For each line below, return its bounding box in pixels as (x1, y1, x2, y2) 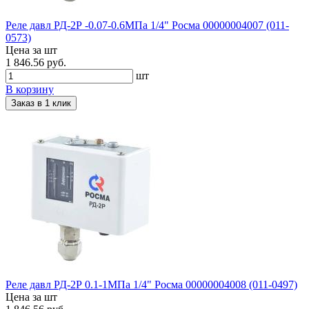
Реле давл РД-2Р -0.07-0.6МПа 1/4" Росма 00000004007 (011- (6, 19, 289, 31)
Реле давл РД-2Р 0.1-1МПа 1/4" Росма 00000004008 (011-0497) (6, 278, 297, 290)
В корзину (6, 83, 54, 95)
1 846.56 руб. (6, 56, 66, 68)
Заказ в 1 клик (11, 97, 71, 108)
